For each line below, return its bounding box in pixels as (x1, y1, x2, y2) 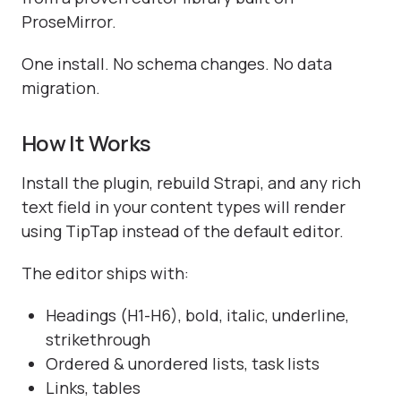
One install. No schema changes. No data (21, 53, 332, 75)
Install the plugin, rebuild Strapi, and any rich (21, 172, 361, 194)
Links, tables (46, 376, 141, 398)
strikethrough (46, 328, 150, 350)
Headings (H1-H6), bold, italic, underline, (46, 303, 349, 326)
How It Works (21, 128, 151, 158)
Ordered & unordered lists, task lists (46, 352, 320, 374)
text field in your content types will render (21, 196, 346, 218)
